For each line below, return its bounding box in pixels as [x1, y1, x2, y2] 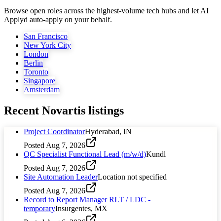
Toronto [24, 68, 48, 76]
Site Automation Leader [24, 172, 98, 181]
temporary [24, 204, 55, 213]
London [24, 50, 48, 59]
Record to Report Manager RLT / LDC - [24, 195, 150, 204]
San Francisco [24, 32, 68, 41]
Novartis [42, 104, 85, 117]
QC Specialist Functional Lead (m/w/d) [24, 149, 146, 158]
